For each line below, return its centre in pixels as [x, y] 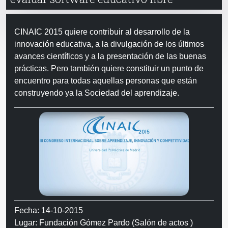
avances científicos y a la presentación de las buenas [110, 56]
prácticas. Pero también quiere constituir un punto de [109, 68]
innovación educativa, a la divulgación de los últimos [109, 44]
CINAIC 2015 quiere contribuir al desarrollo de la [102, 32]
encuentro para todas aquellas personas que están [106, 81]
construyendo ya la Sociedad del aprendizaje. [97, 93]
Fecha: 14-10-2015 [49, 211]
